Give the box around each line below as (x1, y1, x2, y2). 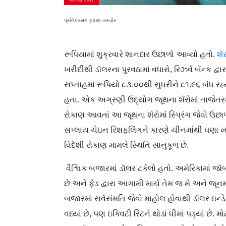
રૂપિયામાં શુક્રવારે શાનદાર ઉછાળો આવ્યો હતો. (64, 49, 217, 59)
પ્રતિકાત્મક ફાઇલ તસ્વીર (64, 17, 116, 23)
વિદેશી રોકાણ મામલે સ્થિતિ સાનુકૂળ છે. (64, 140, 189, 149)
